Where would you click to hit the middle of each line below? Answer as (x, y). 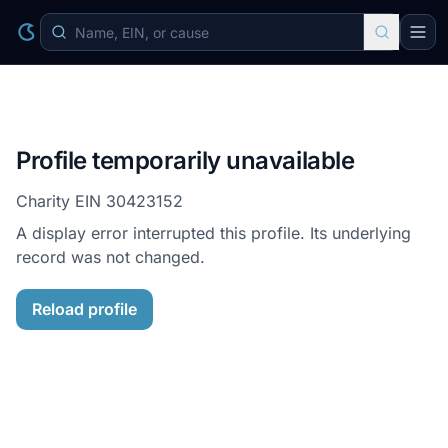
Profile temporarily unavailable (185, 160)
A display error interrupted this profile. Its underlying (213, 233)
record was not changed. (110, 257)
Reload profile (84, 309)
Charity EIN (61, 201)
